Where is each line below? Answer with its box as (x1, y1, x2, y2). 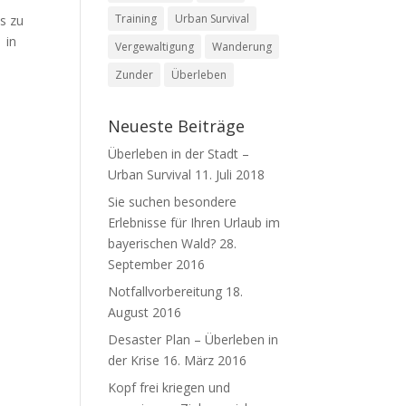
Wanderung (212, 39, 273, 54)
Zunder (115, 67, 154, 82)
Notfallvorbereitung (108, 283, 223, 300)
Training (115, 11, 158, 26)
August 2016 (108, 304, 182, 321)
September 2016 (108, 256, 206, 273)
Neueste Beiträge (108, 115, 246, 137)
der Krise (108, 352, 160, 369)
